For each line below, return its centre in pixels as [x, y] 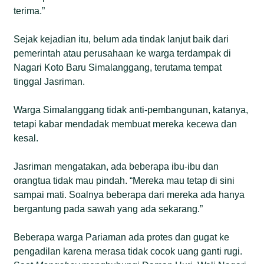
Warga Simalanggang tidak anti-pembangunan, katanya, [131, 110]
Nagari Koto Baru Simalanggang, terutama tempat [118, 67]
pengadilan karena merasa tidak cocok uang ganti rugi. [128, 251]
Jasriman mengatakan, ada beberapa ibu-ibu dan [116, 166]
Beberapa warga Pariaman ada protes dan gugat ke [122, 237]
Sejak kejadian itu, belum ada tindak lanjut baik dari [121, 39]
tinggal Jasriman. [49, 81]
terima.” [29, 11]
